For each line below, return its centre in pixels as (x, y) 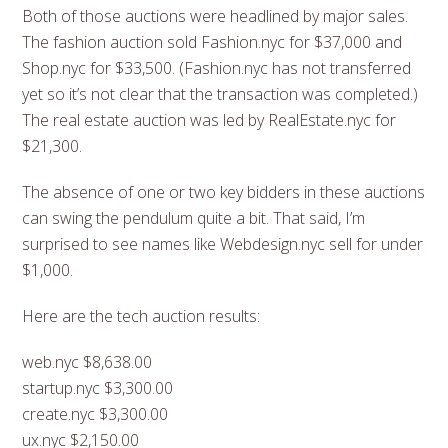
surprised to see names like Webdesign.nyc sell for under (223, 243)
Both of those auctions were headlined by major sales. (215, 15)
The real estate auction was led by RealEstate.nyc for (209, 119)
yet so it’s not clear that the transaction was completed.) (220, 93)
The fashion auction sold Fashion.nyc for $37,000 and (212, 41)
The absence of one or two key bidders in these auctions (224, 191)
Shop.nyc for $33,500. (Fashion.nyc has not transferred (217, 67)
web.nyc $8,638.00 (87, 361)
